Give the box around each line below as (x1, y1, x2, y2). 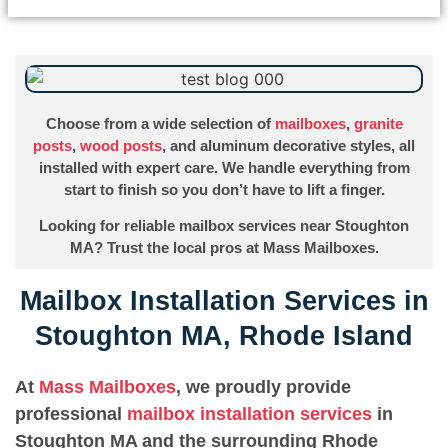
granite (353, 115, 403, 132)
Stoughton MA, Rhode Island (35, 320, 413, 351)
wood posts (80, 137, 162, 154)
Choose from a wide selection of (45, 115, 275, 132)
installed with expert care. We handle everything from (38, 159, 410, 176)
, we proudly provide (176, 376, 351, 397)
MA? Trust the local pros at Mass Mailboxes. (69, 239, 379, 257)
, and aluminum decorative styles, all (162, 137, 415, 154)
